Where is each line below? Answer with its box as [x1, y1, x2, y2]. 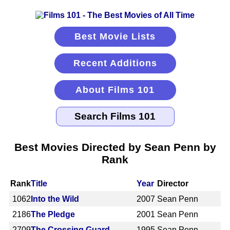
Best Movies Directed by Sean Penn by [14, 141, 216, 153]
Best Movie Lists [74, 31, 156, 42]
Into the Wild [31, 194, 79, 203]
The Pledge [31, 209, 75, 219]
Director [157, 179, 189, 188]
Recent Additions [73, 58, 157, 68]
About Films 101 [75, 85, 155, 95]
